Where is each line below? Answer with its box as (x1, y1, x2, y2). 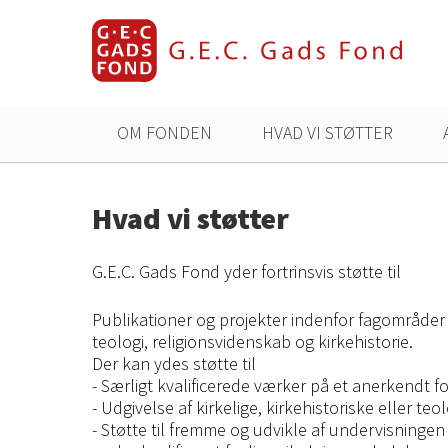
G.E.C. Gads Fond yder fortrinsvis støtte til (92, 260, 401, 283)
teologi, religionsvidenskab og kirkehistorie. (92, 330, 417, 353)
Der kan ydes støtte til (92, 352, 256, 375)
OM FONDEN (117, 121, 212, 144)
